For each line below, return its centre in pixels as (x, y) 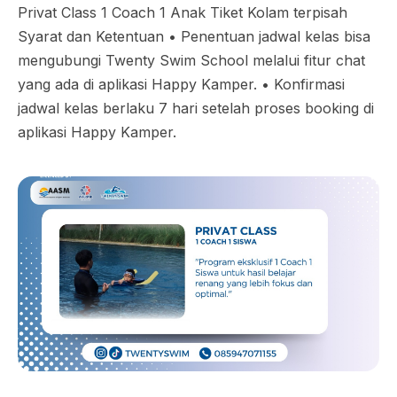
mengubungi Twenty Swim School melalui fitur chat (191, 60)
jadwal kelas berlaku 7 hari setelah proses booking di (196, 108)
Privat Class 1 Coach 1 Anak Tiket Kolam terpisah (183, 12)
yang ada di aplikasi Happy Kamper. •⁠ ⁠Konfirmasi (181, 84)
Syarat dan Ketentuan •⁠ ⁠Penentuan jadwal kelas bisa (194, 36)
